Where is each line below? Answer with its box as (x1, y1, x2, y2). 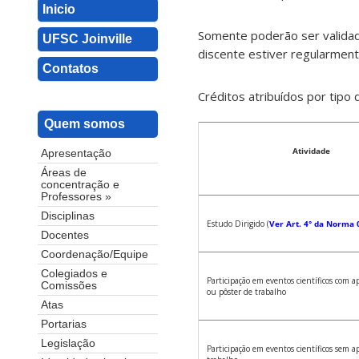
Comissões (41, 280, 97, 292)
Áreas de (41, 167, 87, 179)
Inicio (42, 2, 75, 16)
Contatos (42, 62, 99, 75)
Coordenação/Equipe (41, 248, 148, 261)
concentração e (41, 179, 119, 192)
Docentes (41, 229, 89, 242)
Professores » (41, 191, 111, 204)
